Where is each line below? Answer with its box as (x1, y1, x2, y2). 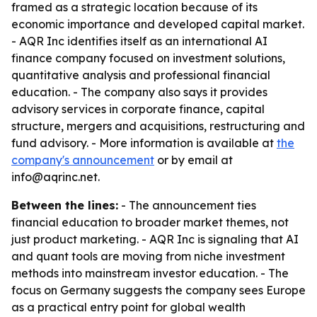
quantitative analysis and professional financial (11, 68, 270, 82)
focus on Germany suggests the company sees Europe (11, 283, 306, 297)
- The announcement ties (118, 198, 256, 212)
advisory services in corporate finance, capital (11, 102, 265, 116)
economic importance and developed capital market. (11, 17, 304, 31)
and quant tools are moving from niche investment (11, 249, 285, 263)
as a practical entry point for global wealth (11, 300, 246, 314)
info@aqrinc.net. (11, 170, 100, 184)
